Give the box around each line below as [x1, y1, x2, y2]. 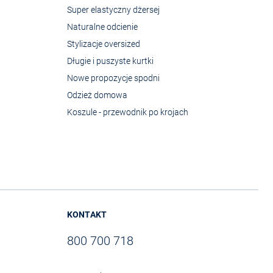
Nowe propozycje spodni [67, 73, 160, 83]
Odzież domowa [67, 90, 127, 100]
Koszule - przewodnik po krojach [67, 107, 188, 117]
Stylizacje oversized [67, 38, 140, 49]
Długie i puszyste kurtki [67, 55, 154, 66]
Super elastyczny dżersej [67, 4, 160, 15]
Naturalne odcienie [67, 21, 138, 32]
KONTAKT [67, 209, 107, 219]
